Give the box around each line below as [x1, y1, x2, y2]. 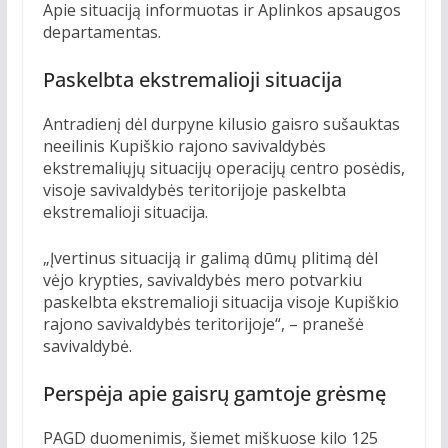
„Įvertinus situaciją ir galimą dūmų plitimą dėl [42, 247, 378, 270]
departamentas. [42, 21, 161, 44]
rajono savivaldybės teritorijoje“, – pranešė [42, 313, 364, 336]
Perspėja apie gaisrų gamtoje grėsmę [42, 380, 386, 408]
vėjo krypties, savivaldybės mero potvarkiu [42, 269, 362, 292]
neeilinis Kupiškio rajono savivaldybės [42, 135, 326, 158]
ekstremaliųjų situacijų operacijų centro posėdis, [42, 157, 405, 180]
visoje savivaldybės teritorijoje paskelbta [42, 179, 346, 202]
